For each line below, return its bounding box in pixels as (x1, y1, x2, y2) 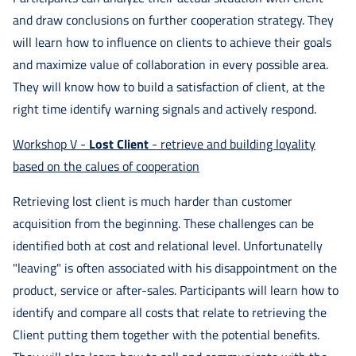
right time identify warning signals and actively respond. (13, 99, 316, 118)
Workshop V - (13, 133, 86, 153)
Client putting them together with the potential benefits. (13, 324, 319, 344)
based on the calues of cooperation (13, 156, 199, 176)
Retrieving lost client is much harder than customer (13, 191, 292, 211)
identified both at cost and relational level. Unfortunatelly (13, 235, 323, 255)
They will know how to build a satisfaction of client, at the (13, 76, 325, 96)
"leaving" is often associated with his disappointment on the (13, 257, 337, 277)
